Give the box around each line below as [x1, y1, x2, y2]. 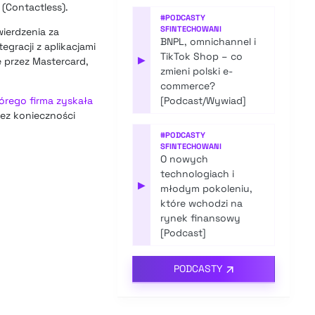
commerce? [160, 79, 216, 93]
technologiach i [160, 167, 235, 181]
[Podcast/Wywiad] [160, 94, 247, 108]
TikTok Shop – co [160, 50, 243, 63]
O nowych [160, 153, 209, 166]
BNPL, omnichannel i [160, 35, 257, 49]
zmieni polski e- [160, 65, 233, 78]
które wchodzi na [160, 197, 243, 210]
